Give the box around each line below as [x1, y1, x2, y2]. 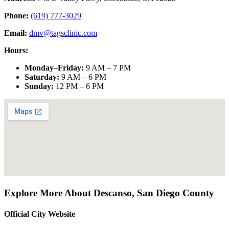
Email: [4, 29, 27, 38]
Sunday [25, 82, 51, 91]
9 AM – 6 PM [61, 73, 106, 82]
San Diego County [137, 187, 214, 198]
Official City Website [4, 210, 75, 219]
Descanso [94, 187, 132, 198]
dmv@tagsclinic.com [29, 29, 97, 38]
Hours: [4, 46, 28, 55]
